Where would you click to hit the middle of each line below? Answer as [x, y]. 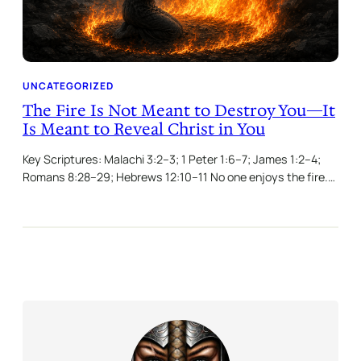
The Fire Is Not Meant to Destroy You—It [179, 111]
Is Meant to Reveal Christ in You [144, 129]
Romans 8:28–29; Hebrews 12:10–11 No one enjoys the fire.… [179, 177]
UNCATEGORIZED [68, 86]
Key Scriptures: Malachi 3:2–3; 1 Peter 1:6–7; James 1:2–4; [172, 160]
